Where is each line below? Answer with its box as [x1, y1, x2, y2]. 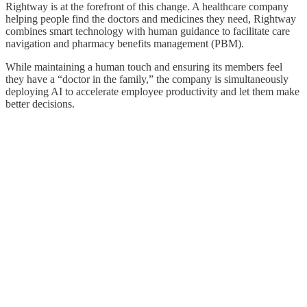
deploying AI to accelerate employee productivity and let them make [5, 86, 299, 98]
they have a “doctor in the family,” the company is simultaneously [5, 73, 288, 86]
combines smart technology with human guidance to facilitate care [5, 25, 290, 38]
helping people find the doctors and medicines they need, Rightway [5, 13, 296, 25]
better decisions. [5, 98, 75, 110]
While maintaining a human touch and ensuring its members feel [5, 61, 282, 73]
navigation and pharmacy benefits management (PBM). [5, 38, 244, 50]
